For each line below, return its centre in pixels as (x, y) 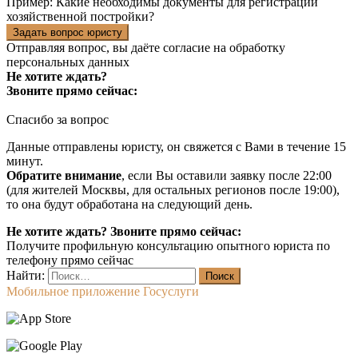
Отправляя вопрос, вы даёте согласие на (118, 48)
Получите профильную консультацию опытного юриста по (168, 246)
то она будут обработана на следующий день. (129, 205)
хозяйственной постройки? (80, 17)
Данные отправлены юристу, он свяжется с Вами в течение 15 (176, 147)
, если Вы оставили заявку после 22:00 (227, 176)
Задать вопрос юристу (68, 33)
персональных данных (68, 62)
